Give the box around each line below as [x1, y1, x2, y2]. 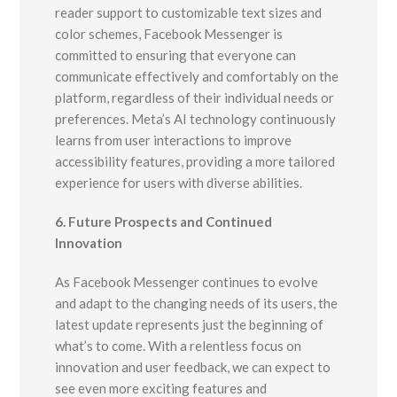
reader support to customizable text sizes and [55, 4, 323, 21]
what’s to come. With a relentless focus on [55, 338, 302, 354]
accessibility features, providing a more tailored [55, 153, 336, 170]
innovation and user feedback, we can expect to [55, 359, 331, 376]
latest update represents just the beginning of [55, 316, 324, 333]
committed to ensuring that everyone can [55, 47, 297, 64]
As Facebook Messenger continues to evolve [55, 274, 319, 291]
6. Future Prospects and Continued [55, 214, 273, 230]
